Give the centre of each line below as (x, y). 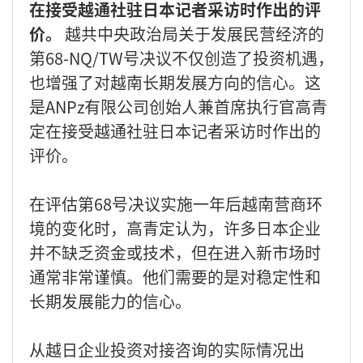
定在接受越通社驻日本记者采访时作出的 (175, 130)
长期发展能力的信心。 (110, 301)
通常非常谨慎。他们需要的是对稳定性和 (175, 276)
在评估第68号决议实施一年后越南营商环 (176, 203)
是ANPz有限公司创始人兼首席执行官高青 (178, 106)
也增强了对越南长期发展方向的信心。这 (175, 82)
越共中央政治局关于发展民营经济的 (194, 33)
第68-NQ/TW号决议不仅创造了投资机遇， (181, 58)
